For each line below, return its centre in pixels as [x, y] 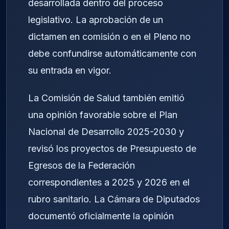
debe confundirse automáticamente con [112, 53]
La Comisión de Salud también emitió [106, 98]
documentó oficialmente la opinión [101, 216]
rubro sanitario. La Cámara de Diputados [114, 199]
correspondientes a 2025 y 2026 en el [109, 182]
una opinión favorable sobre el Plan [103, 115]
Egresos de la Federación [82, 166]
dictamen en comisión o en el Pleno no [109, 36]
